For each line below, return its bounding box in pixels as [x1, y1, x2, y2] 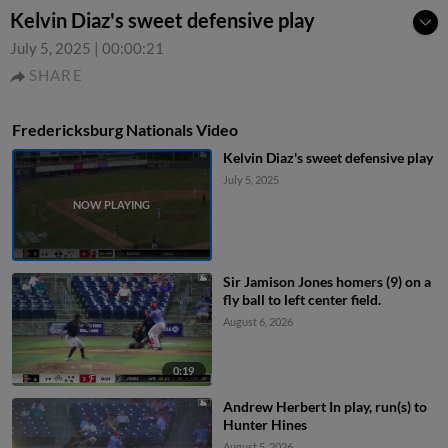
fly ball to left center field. [222, 291, 381, 309]
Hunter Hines [222, 415, 307, 433]
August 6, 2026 [222, 315, 293, 329]
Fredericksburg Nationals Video [12, 120, 238, 139]
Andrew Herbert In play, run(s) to [222, 397, 427, 415]
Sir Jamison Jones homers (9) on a [222, 273, 431, 291]
